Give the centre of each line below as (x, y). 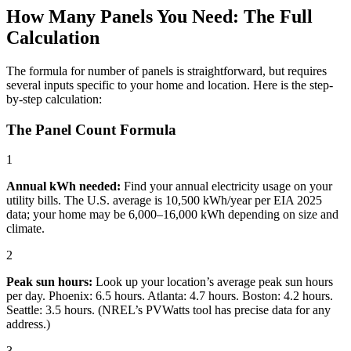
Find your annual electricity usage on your (226, 186)
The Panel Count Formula (91, 129)
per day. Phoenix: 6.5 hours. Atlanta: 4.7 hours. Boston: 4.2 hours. (170, 296)
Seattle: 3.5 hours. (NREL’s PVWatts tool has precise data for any (168, 310)
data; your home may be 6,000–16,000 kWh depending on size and (172, 215)
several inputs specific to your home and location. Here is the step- (170, 85)
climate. (25, 229)
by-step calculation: (54, 99)
